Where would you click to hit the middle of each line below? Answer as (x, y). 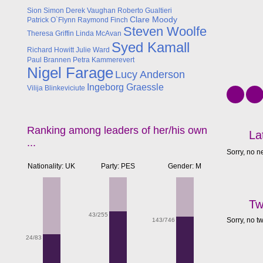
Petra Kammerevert (104, 60)
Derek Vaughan (91, 11)
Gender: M (185, 166)
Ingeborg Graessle (125, 87)
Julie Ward (93, 50)
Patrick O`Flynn (51, 20)
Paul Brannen (49, 60)
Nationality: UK (52, 166)
